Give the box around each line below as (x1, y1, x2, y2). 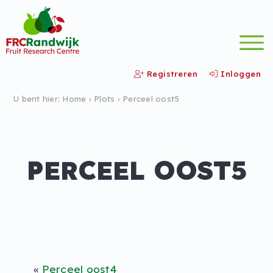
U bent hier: (13, 94, 63, 104)
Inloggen (218, 68, 261, 79)
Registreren (144, 68, 197, 79)
